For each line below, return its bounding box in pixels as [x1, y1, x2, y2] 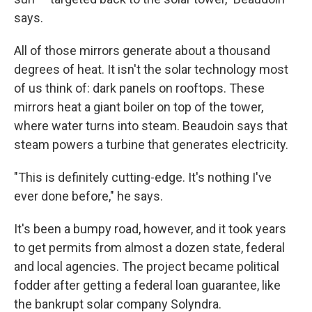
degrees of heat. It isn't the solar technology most [14, 62, 288, 77]
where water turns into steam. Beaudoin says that [14, 118, 288, 134]
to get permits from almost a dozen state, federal [14, 240, 285, 256]
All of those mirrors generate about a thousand [14, 43, 270, 58]
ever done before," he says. [14, 189, 163, 204]
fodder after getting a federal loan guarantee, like [14, 278, 281, 293]
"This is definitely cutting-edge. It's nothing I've [14, 170, 272, 185]
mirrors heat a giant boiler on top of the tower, [14, 100, 263, 115]
